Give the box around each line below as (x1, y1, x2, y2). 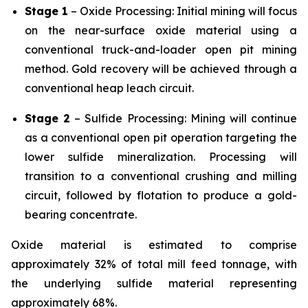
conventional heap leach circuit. (25, 81, 194, 95)
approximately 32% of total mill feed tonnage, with (11, 257, 297, 271)
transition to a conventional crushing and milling (25, 169, 297, 183)
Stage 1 (25, 4, 68, 18)
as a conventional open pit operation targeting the (25, 131, 297, 144)
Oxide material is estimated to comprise (11, 238, 297, 252)
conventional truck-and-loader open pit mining (25, 43, 297, 56)
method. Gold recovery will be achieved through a (25, 62, 297, 76)
